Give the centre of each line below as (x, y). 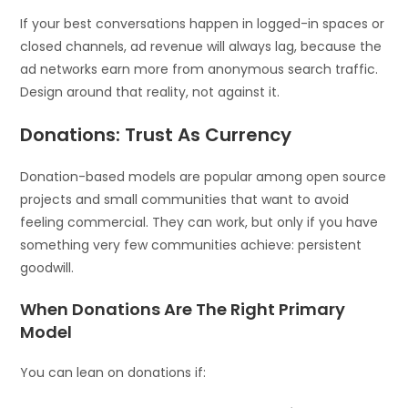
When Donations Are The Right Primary (183, 309)
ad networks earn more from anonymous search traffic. (199, 69)
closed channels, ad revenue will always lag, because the (201, 46)
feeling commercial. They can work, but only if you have (199, 222)
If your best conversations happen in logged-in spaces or (203, 23)
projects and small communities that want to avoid (185, 199)
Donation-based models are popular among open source (204, 176)
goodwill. (47, 267)
